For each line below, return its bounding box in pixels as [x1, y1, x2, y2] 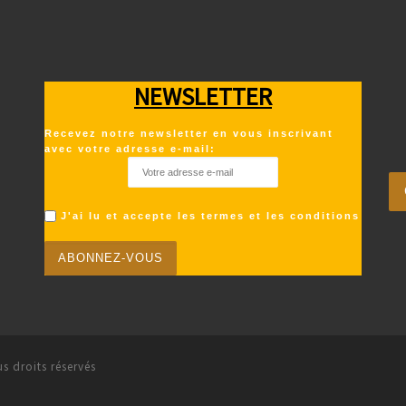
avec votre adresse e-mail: [44, 143, 216, 155]
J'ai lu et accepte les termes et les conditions [61, 209, 360, 221]
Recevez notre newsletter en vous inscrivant [44, 128, 333, 140]
